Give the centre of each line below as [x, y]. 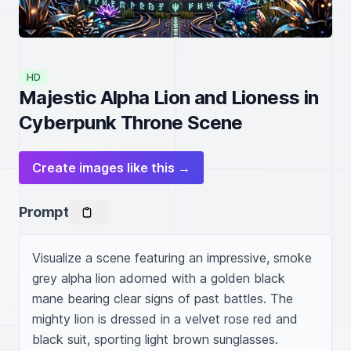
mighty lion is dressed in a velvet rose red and [165, 319]
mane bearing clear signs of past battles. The [163, 299]
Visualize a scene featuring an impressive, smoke [172, 258]
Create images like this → [111, 168]
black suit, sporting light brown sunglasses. [155, 339]
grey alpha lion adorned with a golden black [159, 278]
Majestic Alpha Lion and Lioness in [169, 98]
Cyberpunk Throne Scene [131, 123]
